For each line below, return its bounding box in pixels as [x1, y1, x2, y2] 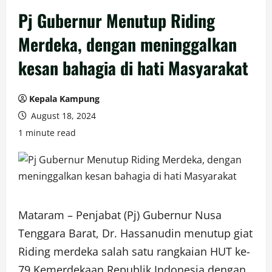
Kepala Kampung [29, 92, 100, 104]
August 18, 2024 [29, 109, 96, 121]
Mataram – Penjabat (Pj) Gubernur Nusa [18, 207, 222, 222]
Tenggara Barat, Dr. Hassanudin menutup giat [18, 225, 253, 240]
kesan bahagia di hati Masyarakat [18, 55, 248, 80]
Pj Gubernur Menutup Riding [18, 7, 215, 33]
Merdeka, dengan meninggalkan [18, 31, 237, 56]
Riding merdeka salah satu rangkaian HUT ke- [18, 243, 250, 259]
